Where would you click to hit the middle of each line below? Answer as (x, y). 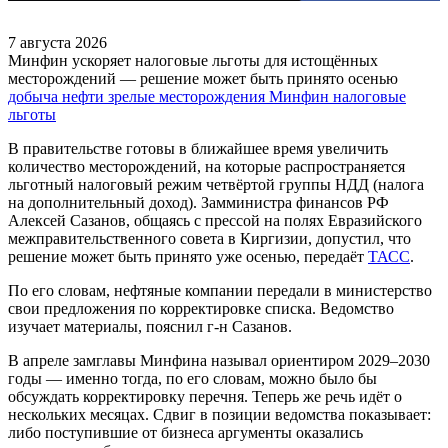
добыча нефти (58, 96)
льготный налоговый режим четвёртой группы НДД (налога (216, 184)
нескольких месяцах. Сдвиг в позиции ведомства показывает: (219, 414)
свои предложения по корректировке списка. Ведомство (201, 308)
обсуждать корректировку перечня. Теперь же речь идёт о (205, 396)
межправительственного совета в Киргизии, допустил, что (209, 238)
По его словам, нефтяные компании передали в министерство (220, 290)
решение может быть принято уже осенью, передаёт (188, 256)
